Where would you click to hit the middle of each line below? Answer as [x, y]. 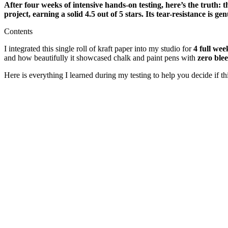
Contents [18, 31]
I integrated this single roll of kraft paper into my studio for [99, 48]
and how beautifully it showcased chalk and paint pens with [101, 58]
